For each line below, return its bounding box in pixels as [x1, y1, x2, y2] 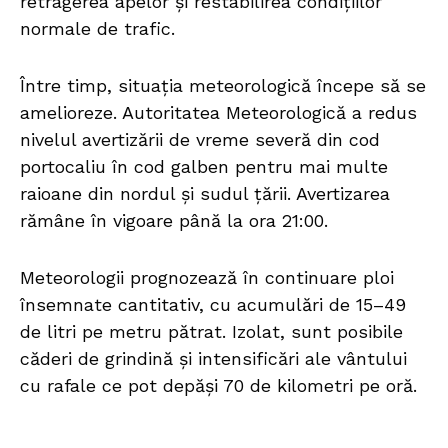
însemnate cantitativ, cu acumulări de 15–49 [20, 294, 406, 316]
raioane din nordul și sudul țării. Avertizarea [20, 183, 390, 205]
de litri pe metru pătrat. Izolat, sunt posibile [20, 321, 403, 343]
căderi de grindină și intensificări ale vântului [20, 348, 407, 370]
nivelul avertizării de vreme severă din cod [20, 129, 380, 151]
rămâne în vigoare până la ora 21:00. [20, 210, 328, 232]
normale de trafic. [20, 18, 175, 40]
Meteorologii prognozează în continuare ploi [20, 267, 394, 289]
